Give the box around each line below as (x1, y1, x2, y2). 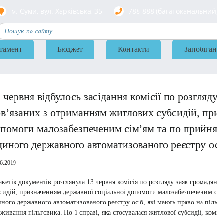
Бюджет (57, 45, 83, 53)
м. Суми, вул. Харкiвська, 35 (11, 6, 102, 15)
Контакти (118, 45, 149, 53)
